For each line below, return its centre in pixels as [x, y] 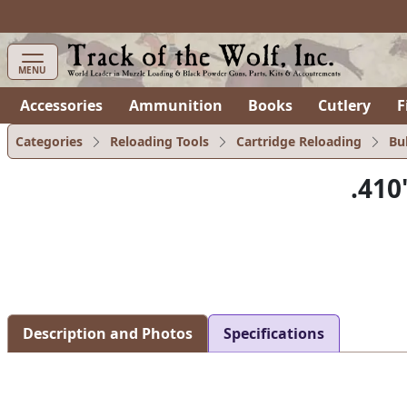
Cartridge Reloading [299, 141]
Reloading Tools [159, 141]
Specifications [274, 333]
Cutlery [345, 105]
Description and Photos [108, 333]
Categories [49, 141]
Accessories [62, 105]
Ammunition [175, 105]
